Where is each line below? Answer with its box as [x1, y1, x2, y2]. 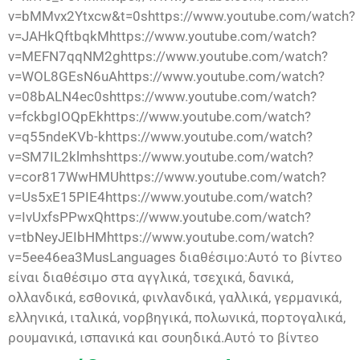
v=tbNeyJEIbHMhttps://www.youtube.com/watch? [8, 229, 314, 246]
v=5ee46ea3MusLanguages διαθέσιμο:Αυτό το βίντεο [8, 249, 342, 266]
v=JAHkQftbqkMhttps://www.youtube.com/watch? [8, 28, 317, 45]
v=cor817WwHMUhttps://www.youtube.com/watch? [8, 169, 326, 186]
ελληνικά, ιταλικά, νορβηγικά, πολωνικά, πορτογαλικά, [8, 309, 346, 326]
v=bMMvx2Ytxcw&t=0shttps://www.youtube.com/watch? [8, 8, 355, 25]
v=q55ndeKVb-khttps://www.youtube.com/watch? [8, 129, 313, 145]
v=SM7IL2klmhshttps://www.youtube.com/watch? [8, 149, 313, 166]
